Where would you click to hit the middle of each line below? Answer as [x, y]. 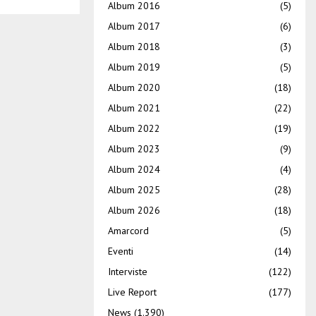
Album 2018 [134, 46]
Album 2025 [134, 189]
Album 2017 [134, 26]
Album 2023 [134, 148]
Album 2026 [134, 210]
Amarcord [128, 230]
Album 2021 [134, 108]
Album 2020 [134, 87]
